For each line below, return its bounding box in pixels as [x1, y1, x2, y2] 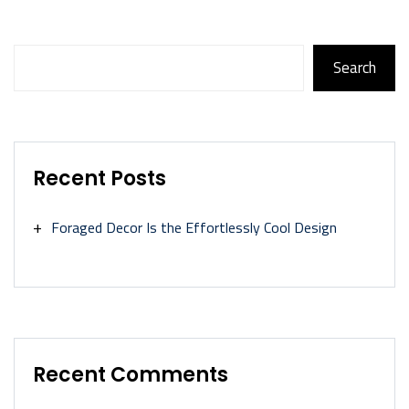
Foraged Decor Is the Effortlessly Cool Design [51, 216, 337, 238]
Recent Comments [33, 361, 228, 389]
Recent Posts [33, 164, 166, 193]
